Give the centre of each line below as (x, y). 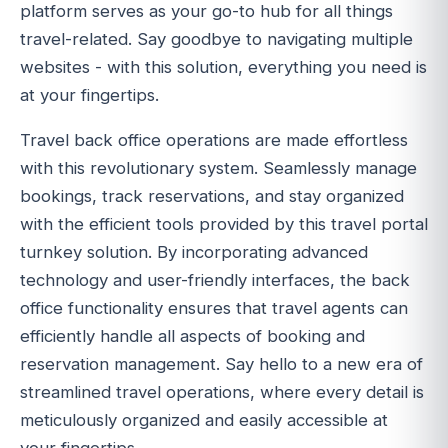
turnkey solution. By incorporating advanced (194, 252)
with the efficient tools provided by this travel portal (224, 224)
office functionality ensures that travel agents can (214, 308)
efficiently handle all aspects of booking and (192, 336)
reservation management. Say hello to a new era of (221, 364)
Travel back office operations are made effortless (214, 140)
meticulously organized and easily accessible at (204, 420)
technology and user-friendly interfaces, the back (215, 280)
